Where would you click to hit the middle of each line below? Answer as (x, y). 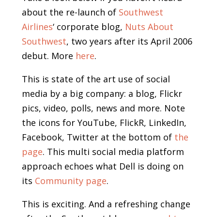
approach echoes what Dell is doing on (102, 166)
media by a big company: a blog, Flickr (102, 94)
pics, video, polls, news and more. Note (103, 108)
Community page (70, 181)
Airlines (37, 27)
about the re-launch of (70, 12)
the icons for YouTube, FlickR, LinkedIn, (104, 123)
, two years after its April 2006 (129, 41)
